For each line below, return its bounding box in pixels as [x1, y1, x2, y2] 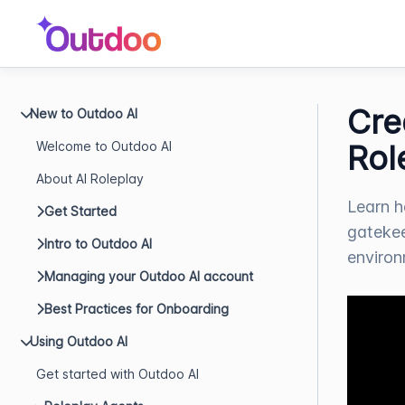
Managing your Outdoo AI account [44, 268, 253, 284]
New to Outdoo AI [30, 106, 137, 121]
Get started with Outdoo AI [36, 366, 199, 381]
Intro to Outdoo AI [44, 236, 152, 251]
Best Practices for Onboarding [44, 301, 229, 316]
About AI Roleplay [36, 171, 144, 186]
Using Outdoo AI [30, 334, 127, 349]
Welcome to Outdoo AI [36, 138, 172, 154]
